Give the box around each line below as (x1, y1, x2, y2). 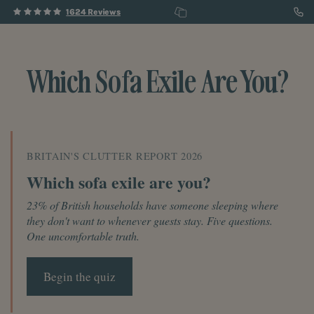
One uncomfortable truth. (27, 228, 139, 243)
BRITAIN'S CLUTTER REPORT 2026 (27, 149, 203, 163)
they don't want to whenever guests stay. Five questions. (27, 212, 273, 228)
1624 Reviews (66, 7, 121, 17)
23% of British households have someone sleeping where (27, 197, 278, 212)
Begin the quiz (43, 268, 116, 285)
